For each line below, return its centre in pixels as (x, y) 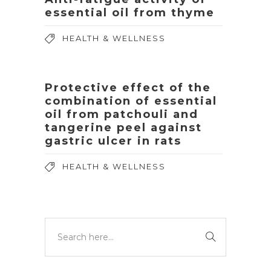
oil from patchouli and (122, 114)
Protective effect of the (128, 88)
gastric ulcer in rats (113, 141)
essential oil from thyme (130, 13)
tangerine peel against (123, 128)
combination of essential (131, 101)
